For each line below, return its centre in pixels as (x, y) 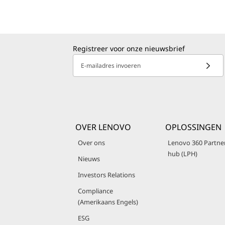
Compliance (95, 191)
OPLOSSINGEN (193, 127)
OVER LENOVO (103, 127)
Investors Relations (106, 175)
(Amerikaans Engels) (108, 202)
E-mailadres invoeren (111, 66)
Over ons (91, 143)
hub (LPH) (183, 154)
